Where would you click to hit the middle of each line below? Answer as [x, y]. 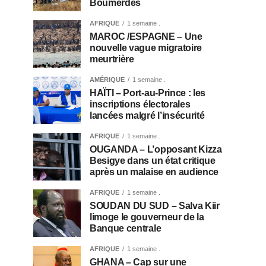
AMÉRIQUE [107, 80]
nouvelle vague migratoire [146, 48]
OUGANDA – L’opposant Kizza [156, 149]
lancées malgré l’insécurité [147, 115]
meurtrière [112, 59]
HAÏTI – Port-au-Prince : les [148, 93]
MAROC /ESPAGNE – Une [146, 37]
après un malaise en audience [154, 172]
